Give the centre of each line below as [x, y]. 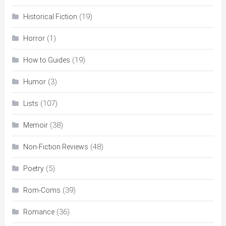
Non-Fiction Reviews [55, 147]
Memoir [35, 125]
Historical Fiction [50, 17]
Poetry [33, 169]
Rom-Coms [42, 190]
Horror [34, 39]
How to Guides [46, 60]
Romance [39, 212]
